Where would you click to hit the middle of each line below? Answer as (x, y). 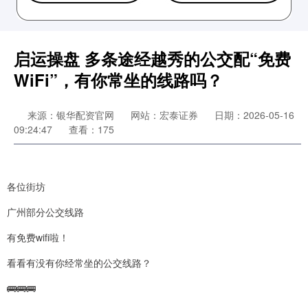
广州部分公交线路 (45, 212)
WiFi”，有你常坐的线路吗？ (118, 80)
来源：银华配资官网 (72, 115)
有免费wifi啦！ (38, 237)
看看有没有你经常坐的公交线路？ (79, 263)
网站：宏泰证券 (164, 115)
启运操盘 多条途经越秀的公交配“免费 (152, 58)
